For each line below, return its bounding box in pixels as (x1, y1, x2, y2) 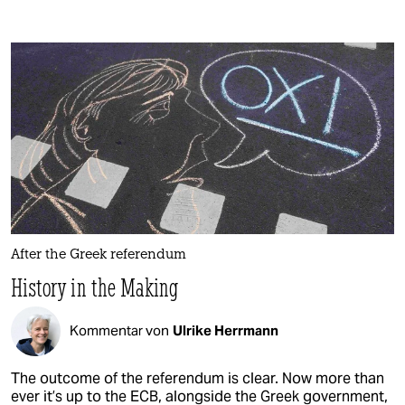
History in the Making (11, 270, 179, 303)
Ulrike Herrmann (173, 322, 278, 340)
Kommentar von (70, 322, 169, 340)
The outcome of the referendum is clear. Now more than (11, 368, 384, 388)
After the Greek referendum (11, 248, 186, 262)
